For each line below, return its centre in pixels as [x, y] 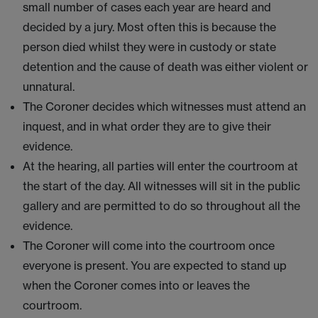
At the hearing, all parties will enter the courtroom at [160, 166]
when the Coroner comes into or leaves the [136, 285]
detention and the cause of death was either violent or [165, 67]
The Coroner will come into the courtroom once [149, 246]
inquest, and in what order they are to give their [147, 126]
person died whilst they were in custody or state [149, 47]
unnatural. [49, 87]
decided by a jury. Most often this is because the [149, 27]
